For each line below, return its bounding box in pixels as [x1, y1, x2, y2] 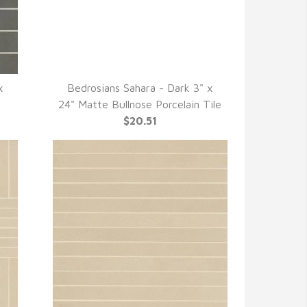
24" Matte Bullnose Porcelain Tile [58, 98, 222, 110]
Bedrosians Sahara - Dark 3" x [66, 82, 213, 94]
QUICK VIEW [103, 97, 176, 112]
